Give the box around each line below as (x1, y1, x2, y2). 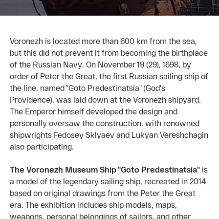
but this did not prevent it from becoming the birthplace (10, 48, 208, 57)
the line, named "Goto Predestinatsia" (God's (10, 83, 165, 92)
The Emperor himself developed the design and (10, 107, 177, 116)
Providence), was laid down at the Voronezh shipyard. (10, 95, 201, 104)
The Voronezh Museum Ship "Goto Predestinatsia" (10, 165, 200, 174)
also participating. (10, 142, 74, 151)
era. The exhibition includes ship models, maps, (10, 200, 177, 209)
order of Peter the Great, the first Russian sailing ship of (10, 71, 208, 81)
